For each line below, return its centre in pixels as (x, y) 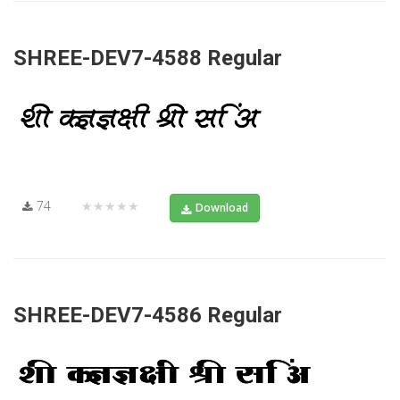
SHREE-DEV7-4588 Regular (148, 58)
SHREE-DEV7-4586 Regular (148, 315)
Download (222, 207)
